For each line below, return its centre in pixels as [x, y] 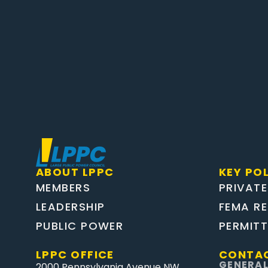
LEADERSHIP [71, 207]
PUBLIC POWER [80, 226]
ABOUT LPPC [75, 172]
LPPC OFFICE [75, 255]
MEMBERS [63, 188]
